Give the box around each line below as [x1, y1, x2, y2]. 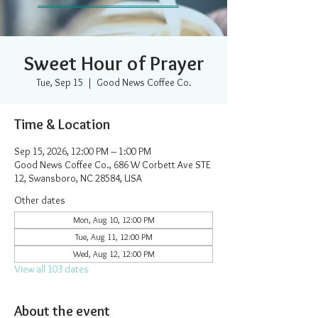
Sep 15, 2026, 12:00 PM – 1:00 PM [14, 145, 151, 158]
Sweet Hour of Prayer [23, 51, 204, 75]
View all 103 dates [14, 263, 89, 275]
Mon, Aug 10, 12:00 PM [72, 214, 155, 225]
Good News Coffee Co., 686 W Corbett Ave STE [14, 158, 211, 171]
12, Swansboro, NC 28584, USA [14, 172, 142, 185]
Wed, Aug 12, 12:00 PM [72, 248, 155, 259]
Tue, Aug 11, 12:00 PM [75, 231, 153, 242]
